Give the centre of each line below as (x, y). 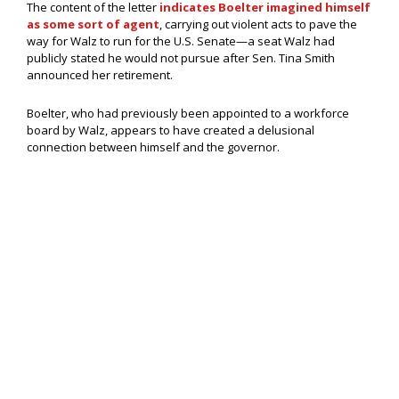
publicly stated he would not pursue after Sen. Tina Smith (181, 58)
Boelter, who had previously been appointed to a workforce (188, 114)
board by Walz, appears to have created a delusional (171, 130)
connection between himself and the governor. (153, 147)
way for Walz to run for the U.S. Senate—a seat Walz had (181, 41)
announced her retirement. (100, 75)
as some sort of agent (93, 24)
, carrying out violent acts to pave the (258, 24)
